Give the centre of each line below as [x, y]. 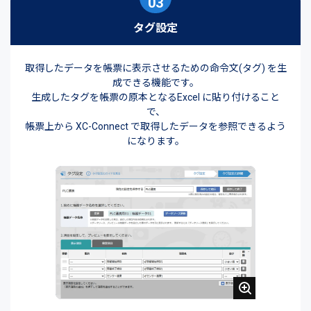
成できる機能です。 [155, 83]
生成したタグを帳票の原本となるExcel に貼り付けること [155, 98]
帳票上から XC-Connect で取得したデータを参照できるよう [155, 127]
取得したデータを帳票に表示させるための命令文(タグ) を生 [155, 68]
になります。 [155, 141]
